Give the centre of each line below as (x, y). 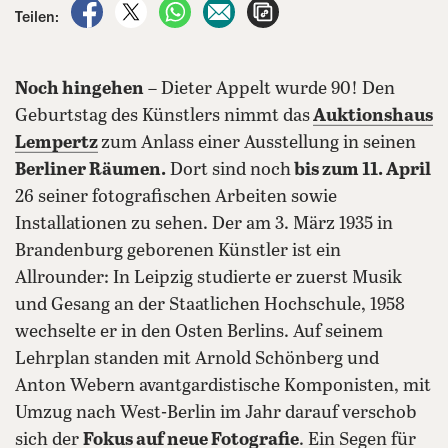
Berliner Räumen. (90, 170)
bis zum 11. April (361, 170)
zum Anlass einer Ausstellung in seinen (258, 143)
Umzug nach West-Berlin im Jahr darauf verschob (216, 413)
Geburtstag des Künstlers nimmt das (162, 116)
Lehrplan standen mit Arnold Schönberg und (197, 359)
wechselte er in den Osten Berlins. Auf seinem (199, 332)
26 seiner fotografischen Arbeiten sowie (176, 197)
